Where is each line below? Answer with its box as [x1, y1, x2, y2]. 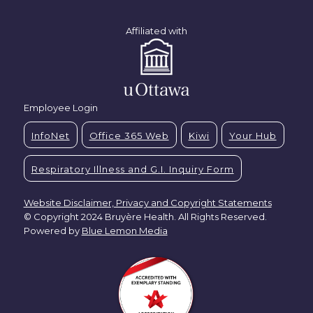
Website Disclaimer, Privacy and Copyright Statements [23, 197, 272, 208]
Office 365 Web [89, 130, 169, 141]
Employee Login [23, 102, 98, 113]
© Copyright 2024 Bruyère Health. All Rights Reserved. [23, 211, 267, 222]
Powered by [23, 225, 82, 236]
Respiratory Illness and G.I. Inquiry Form [31, 163, 234, 175]
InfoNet [31, 130, 70, 141]
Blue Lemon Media [81, 225, 168, 236]
